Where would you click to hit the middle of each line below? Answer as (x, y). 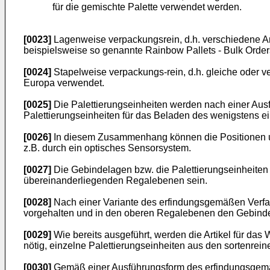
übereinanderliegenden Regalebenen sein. (115, 181)
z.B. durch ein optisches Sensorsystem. (107, 148)
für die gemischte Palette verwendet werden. (147, 7)
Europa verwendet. (64, 83)
